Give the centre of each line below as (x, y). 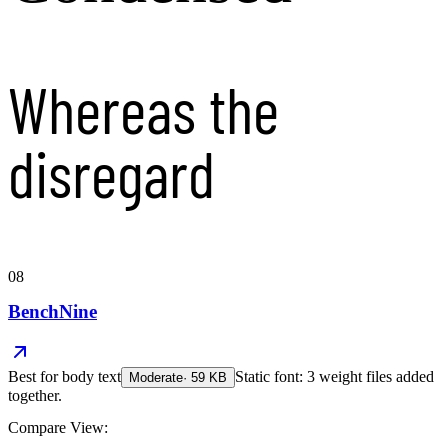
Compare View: (58, 428)
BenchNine (52, 312)
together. (35, 396)
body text (91, 377)
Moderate (156, 378)
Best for (35, 377)
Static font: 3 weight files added (334, 377)
